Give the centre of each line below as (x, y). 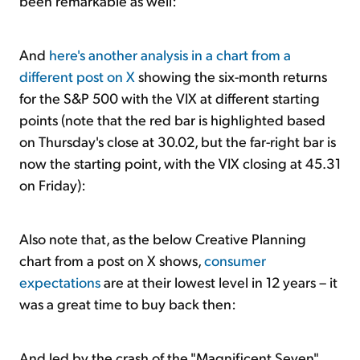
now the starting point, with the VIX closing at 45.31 (180, 162)
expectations (60, 281)
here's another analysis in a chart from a (170, 54)
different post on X (77, 76)
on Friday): (53, 184)
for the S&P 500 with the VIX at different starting (170, 97)
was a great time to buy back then (125, 303)
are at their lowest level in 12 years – (215, 281)
